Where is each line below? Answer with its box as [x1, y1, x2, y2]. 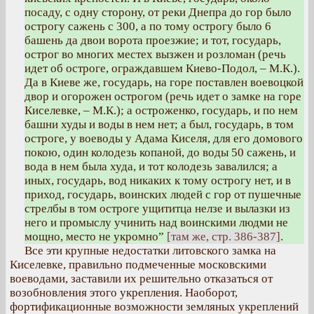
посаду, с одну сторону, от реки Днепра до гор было [25, 6, 292, 19]
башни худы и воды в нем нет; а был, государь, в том [25, 118, 294, 131]
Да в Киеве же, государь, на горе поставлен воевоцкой [25, 76, 303, 89]
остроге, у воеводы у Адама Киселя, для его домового [25, 132, 303, 145]
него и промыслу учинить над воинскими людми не [25, 216, 288, 229]
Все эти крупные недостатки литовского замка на [25, 244, 276, 257]
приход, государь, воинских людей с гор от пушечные [25, 188, 301, 201]
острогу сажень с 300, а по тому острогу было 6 [25, 20, 271, 33]
